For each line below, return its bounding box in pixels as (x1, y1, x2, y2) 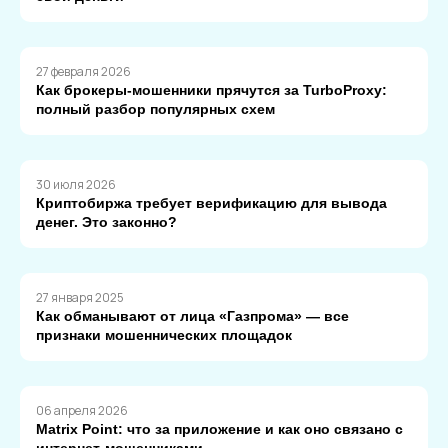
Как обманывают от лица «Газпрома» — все (36, 307, 349, 324)
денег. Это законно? (36, 213, 177, 230)
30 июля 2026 (36, 175, 116, 193)
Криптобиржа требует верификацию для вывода (36, 194, 387, 211)
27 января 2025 (36, 288, 124, 306)
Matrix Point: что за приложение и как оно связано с (36, 420, 403, 437)
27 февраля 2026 (36, 62, 131, 80)
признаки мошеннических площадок (36, 326, 292, 343)
